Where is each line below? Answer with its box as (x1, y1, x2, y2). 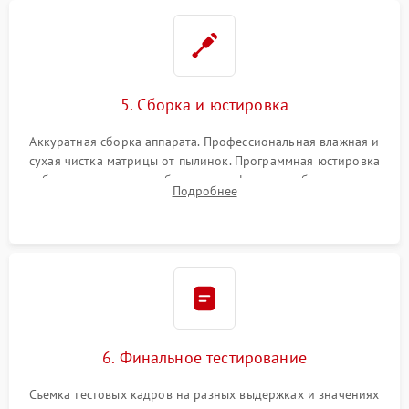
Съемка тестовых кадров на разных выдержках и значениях (29, 385, 380, 403)
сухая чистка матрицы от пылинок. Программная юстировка (28, 152, 381, 169)
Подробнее (172, 182, 237, 199)
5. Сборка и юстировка (120, 93, 289, 115)
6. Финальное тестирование (102, 346, 307, 368)
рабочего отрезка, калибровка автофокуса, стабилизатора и (27, 171, 382, 188)
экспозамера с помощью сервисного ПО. (86, 190, 323, 207)
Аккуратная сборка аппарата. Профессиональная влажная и (29, 132, 380, 150)
